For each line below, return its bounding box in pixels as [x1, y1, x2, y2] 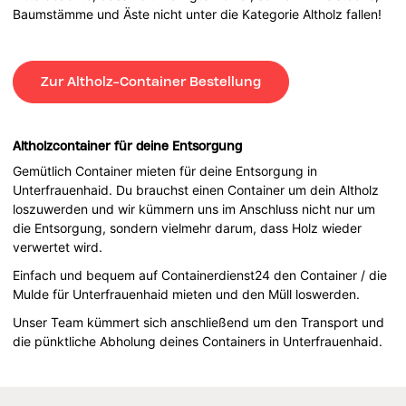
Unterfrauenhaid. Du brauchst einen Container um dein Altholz [13, 181, 380, 198]
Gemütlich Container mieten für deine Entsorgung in [13, 162, 318, 179]
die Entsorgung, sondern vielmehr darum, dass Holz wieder [13, 219, 362, 236]
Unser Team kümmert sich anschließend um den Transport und [13, 314, 385, 330]
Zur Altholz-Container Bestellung [41, 72, 262, 90]
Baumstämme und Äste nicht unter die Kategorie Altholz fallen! [13, 5, 382, 22]
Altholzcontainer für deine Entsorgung [13, 138, 243, 153]
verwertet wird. [13, 238, 103, 255]
